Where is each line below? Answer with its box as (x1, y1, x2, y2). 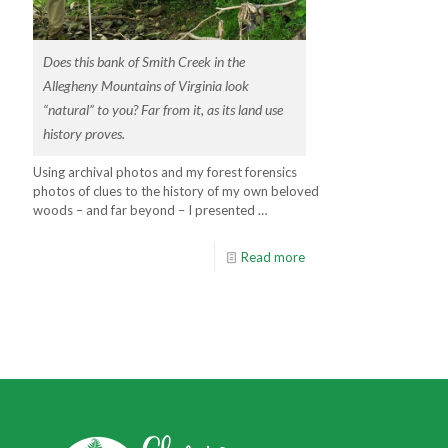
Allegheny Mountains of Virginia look (43, 77, 249, 94)
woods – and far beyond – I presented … (33, 201, 267, 218)
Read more (240, 248, 305, 265)
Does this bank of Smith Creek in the (43, 53, 245, 70)
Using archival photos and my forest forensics (33, 163, 297, 180)
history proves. (43, 125, 125, 142)
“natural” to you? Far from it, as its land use (43, 101, 283, 118)
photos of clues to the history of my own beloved (33, 182, 319, 199)
